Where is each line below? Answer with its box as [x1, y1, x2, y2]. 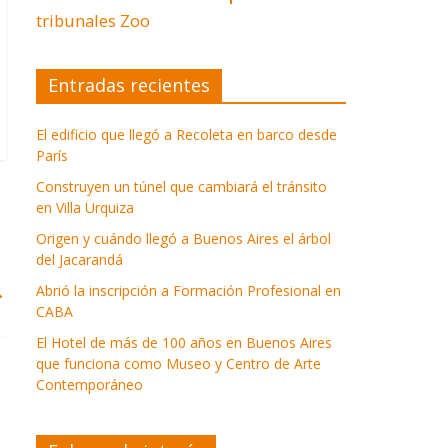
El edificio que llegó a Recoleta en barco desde [36, 125, 337, 145]
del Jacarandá [36, 250, 123, 270]
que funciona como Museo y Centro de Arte [36, 354, 321, 374]
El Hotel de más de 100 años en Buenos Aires [36, 333, 332, 353]
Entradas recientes [48, 73, 210, 98]
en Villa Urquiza [36, 198, 134, 218]
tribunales [36, 9, 116, 33]
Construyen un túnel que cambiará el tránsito [36, 177, 327, 197]
